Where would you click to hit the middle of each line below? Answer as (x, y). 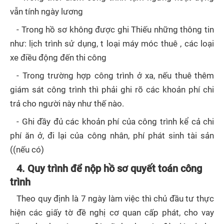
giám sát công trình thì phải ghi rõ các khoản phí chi (112, 89)
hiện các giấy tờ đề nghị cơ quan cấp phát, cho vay (112, 212)
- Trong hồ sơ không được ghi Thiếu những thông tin (115, 29)
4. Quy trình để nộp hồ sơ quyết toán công (109, 168)
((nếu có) (27, 149)
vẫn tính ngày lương (46, 11)
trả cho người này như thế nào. (67, 103)
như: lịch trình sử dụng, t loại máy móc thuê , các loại (112, 43)
